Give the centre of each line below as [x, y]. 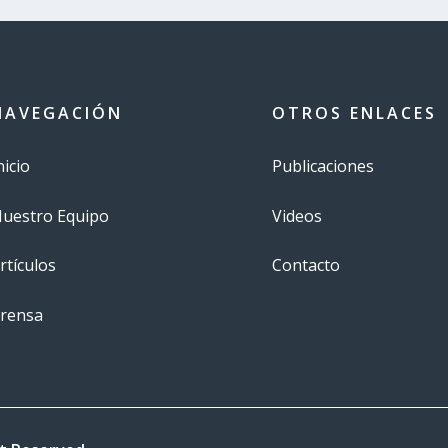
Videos [296, 215]
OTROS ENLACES [354, 113]
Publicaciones [322, 166]
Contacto [305, 265]
